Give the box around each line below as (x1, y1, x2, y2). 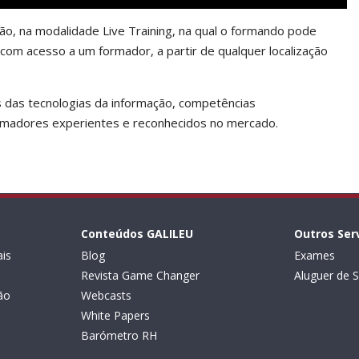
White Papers (80, 308, 150, 324)
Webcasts (80, 288, 131, 304)
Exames (294, 248, 336, 264)
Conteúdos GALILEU (80, 226, 193, 242)
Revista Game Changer (80, 268, 200, 284)
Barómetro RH (80, 328, 157, 344)
